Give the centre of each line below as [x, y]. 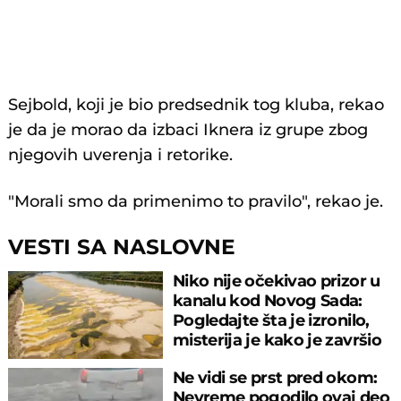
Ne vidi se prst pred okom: [275, 378]
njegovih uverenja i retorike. [121, 155]
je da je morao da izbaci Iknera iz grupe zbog [188, 130]
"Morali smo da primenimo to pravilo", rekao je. [196, 202]
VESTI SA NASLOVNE [122, 247]
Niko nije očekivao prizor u [276, 281]
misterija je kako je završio [277, 340]
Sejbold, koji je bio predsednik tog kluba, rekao [196, 105]
